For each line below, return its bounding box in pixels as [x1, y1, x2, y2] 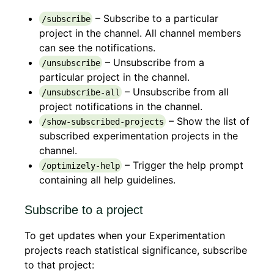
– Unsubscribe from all [122, 85, 229, 98]
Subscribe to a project [24, 202, 143, 217]
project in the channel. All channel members [39, 26, 241, 39]
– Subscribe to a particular [92, 12, 218, 24]
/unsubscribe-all [41, 87, 120, 97]
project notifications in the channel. [39, 100, 202, 113]
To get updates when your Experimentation [24, 229, 225, 242]
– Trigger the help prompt [122, 158, 243, 171]
